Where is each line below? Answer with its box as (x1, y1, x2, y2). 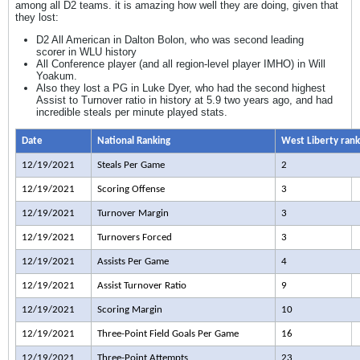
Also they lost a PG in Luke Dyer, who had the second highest (36, 82, 325, 94)
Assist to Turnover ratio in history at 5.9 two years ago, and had (36, 94, 333, 106)
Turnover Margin (96, 208, 169, 219)
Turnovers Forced (96, 232, 172, 243)
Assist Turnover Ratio (96, 280, 186, 291)
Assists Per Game (96, 256, 169, 267)
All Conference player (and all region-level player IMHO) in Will (36, 58, 325, 70)
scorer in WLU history (36, 46, 137, 58)
